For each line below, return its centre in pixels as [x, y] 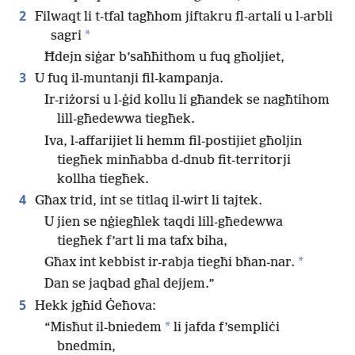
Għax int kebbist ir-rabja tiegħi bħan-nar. [170, 263]
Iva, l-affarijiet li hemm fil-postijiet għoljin [173, 141]
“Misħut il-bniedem [103, 327]
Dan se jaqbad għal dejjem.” [130, 284]
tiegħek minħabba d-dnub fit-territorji [174, 160]
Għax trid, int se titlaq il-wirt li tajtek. [147, 200]
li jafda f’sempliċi [225, 327]
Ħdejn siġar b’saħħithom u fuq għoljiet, [164, 58]
